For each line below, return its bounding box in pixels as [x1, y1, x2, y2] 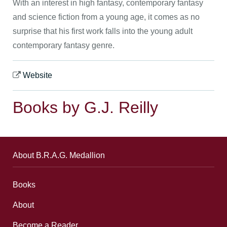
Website [23, 70, 52, 80]
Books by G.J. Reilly [13, 98, 158, 117]
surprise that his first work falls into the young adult [13, 26, 193, 35]
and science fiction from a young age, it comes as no [13, 12, 200, 21]
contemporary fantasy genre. [13, 41, 115, 50]
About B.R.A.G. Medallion [13, 150, 105, 160]
